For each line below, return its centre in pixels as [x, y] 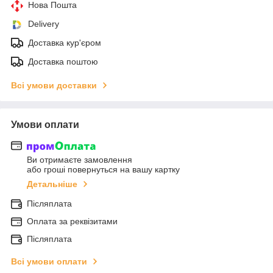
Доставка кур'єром [65, 42]
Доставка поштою [63, 61]
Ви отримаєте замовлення [80, 160]
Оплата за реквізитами [72, 222]
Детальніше [52, 184]
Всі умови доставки [54, 85]
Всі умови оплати [49, 262]
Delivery [44, 23]
